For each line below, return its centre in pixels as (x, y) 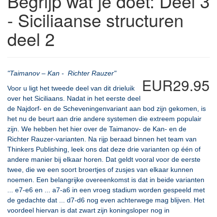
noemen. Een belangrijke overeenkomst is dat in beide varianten (106, 180)
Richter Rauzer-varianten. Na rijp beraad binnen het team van (102, 139)
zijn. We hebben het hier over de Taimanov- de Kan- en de (97, 129)
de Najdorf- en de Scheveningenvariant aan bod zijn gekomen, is (107, 108)
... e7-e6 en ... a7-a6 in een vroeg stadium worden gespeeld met (106, 190)
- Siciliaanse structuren (95, 20)
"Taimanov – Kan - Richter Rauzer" (62, 73)
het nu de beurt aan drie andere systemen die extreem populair (104, 119)
